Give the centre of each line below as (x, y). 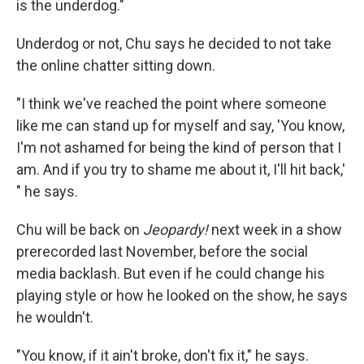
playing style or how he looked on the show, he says (182, 295)
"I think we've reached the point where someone (171, 103)
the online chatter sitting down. (116, 65)
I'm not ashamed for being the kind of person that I (179, 147)
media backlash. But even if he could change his (171, 273)
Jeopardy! (175, 229)
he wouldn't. (55, 317)
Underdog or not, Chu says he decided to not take (174, 43)
